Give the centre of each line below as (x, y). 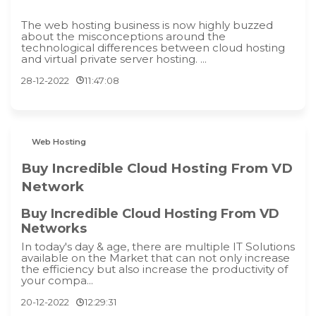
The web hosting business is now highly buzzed (147, 25)
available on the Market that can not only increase (156, 258)
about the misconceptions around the (123, 36)
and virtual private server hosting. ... (114, 59)
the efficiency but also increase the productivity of (154, 269)
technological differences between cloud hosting (153, 47)
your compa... (57, 281)
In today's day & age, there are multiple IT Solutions (158, 247)
